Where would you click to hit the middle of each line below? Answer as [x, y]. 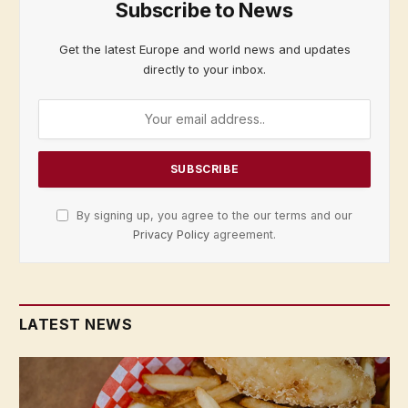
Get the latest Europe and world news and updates [204, 49]
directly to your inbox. [204, 69]
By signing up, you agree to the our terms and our [213, 215]
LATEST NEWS [76, 324]
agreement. [243, 234]
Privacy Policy [171, 234]
